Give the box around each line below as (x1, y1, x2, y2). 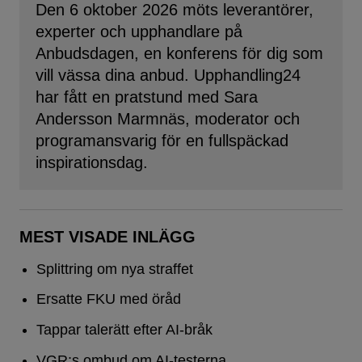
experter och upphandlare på (36, 22, 242, 40)
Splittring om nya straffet (36, 260, 193, 277)
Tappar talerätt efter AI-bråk (36, 322, 213, 339)
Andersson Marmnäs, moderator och (36, 109, 300, 128)
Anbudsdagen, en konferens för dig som (36, 44, 323, 62)
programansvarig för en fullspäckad (36, 131, 288, 149)
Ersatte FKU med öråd (36, 291, 181, 308)
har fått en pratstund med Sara (36, 87, 258, 106)
